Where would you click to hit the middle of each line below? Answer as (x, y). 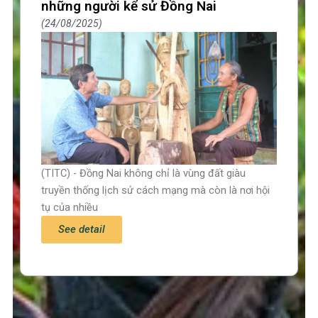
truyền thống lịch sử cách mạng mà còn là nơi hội (156, 190)
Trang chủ (53, 298)
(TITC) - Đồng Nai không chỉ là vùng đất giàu (144, 173)
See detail (82, 229)
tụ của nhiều (70, 207)
